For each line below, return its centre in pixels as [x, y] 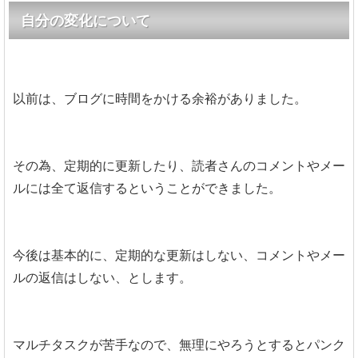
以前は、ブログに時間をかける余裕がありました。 [160, 98]
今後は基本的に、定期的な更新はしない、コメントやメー [179, 255]
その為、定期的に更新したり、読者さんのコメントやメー [179, 165]
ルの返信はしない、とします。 [102, 277]
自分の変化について [86, 20]
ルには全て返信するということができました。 [147, 188]
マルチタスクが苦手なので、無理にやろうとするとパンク [179, 344]
